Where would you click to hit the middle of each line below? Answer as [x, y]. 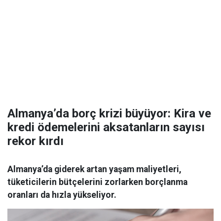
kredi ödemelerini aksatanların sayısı [106, 127]
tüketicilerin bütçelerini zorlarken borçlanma [97, 182]
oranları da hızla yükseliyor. [62, 195]
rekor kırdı [36, 141]
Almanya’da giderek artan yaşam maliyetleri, [94, 169]
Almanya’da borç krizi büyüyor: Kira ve [109, 113]
